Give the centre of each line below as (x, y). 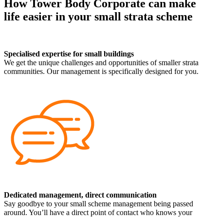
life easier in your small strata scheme (98, 16)
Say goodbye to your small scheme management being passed (99, 203)
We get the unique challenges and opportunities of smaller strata (101, 62)
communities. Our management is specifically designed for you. (101, 71)
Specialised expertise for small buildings (69, 54)
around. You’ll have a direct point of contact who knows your (98, 212)
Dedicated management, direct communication (80, 195)
